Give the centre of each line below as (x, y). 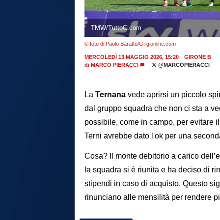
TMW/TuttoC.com (116, 27)
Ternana (110, 95)
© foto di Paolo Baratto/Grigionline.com (130, 43)
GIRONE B (197, 57)
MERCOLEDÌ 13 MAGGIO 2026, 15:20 (132, 57)
